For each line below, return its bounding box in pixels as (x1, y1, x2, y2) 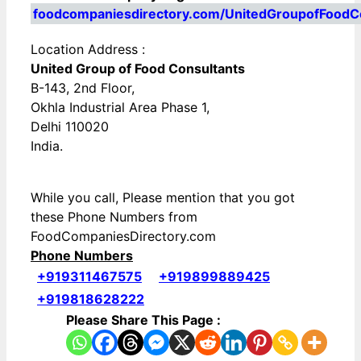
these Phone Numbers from (31, 209, 197, 226)
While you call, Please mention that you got (31, 189, 295, 206)
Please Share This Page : (66, 312, 221, 329)
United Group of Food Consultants (31, 60, 245, 77)
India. (31, 138, 63, 155)
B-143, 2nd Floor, (31, 80, 135, 97)
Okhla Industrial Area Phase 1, (31, 99, 210, 116)
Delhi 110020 (31, 118, 109, 135)
